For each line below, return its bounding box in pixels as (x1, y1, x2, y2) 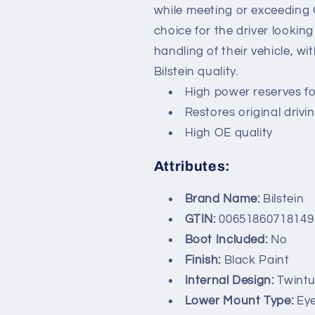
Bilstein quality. (153, 65, 238, 79)
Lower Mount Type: (184, 294, 297, 307)
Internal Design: (184, 274, 278, 287)
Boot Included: (184, 233, 271, 246)
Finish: (184, 253, 224, 266)
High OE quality (184, 127, 273, 140)
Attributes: (153, 158, 231, 174)
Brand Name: (184, 192, 264, 205)
